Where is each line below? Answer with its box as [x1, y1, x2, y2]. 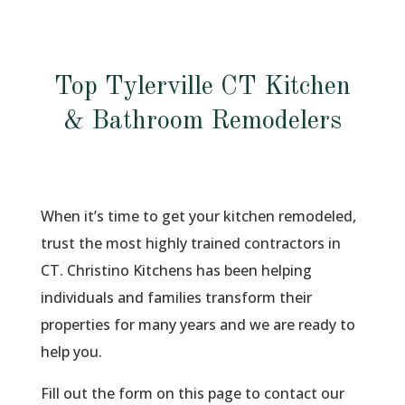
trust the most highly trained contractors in [40, 233, 341, 253]
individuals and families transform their [40, 287, 312, 307]
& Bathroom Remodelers [62, 108, 342, 135]
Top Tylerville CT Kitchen [53, 74, 351, 100]
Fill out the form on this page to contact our [40, 383, 344, 403]
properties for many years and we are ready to [40, 315, 355, 334]
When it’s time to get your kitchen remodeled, [40, 206, 356, 226]
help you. [40, 342, 102, 362]
